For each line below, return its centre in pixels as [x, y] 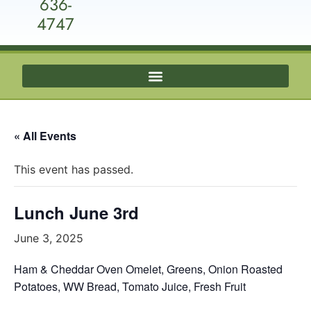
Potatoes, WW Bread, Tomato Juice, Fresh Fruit [130, 286]
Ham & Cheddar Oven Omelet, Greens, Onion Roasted [148, 269]
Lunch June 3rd [76, 212]
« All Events [45, 136]
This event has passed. [74, 169]
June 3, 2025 [49, 238]
